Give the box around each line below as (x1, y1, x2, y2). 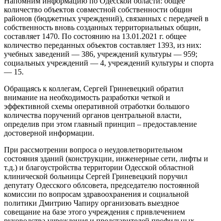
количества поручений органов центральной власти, (4, 110, 182, 119)
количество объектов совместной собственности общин (4, 5, 192, 14)
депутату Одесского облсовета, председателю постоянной (4, 181, 199, 189)
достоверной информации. (4, 128, 94, 137)
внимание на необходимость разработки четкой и (4, 93, 170, 102)
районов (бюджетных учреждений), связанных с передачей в (4, 14, 209, 23)
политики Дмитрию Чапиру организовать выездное (4, 198, 179, 207)
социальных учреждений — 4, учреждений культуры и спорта (4, 58, 214, 67)
